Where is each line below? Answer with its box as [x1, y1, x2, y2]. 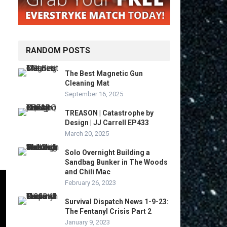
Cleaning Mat [65, 79, 109, 88]
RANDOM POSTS [26, 46, 90, 56]
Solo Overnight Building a [65, 148, 150, 157]
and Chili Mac [65, 168, 110, 176]
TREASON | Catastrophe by [65, 109, 154, 118]
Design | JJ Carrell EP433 [65, 119, 149, 127]
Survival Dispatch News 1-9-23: [65, 198, 169, 206]
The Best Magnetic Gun [65, 69, 143, 78]
